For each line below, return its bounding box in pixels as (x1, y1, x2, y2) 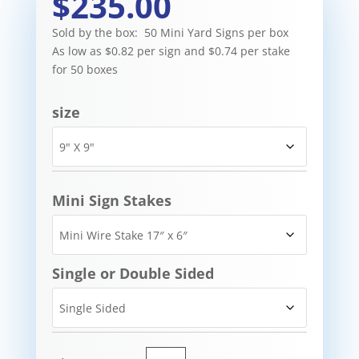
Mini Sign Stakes (51, 191, 171, 211)
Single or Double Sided (51, 264, 214, 284)
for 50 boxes (51, 62, 118, 78)
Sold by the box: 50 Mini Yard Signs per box (51, 25, 288, 41)
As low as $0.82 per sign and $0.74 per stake (51, 43, 290, 59)
